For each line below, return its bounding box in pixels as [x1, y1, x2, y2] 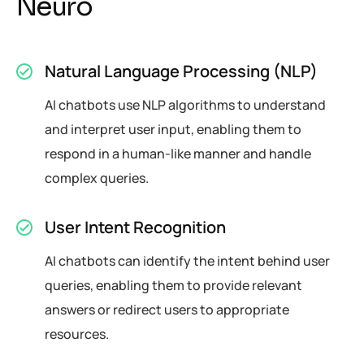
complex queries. [45, 168, 149, 187]
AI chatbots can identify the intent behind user [45, 251, 330, 270]
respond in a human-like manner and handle [45, 144, 311, 162]
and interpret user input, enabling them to [45, 119, 301, 138]
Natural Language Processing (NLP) [45, 59, 318, 82]
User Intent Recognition [45, 215, 226, 238]
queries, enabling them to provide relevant [45, 275, 302, 294]
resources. [45, 324, 109, 343]
